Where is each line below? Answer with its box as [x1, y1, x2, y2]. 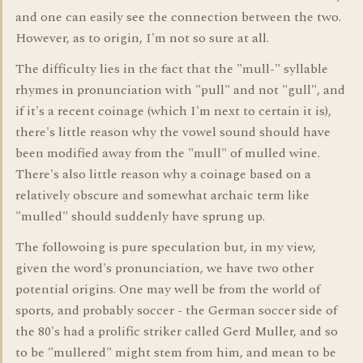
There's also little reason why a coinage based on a [15, 164, 311, 184]
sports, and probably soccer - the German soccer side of [15, 301, 337, 320]
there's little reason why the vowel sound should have [15, 122, 331, 142]
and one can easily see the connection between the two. [15, 7, 341, 27]
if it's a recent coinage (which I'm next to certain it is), [15, 101, 331, 121]
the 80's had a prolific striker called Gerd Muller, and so [15, 322, 338, 341]
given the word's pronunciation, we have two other [15, 258, 314, 278]
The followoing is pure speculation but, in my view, [15, 237, 316, 257]
